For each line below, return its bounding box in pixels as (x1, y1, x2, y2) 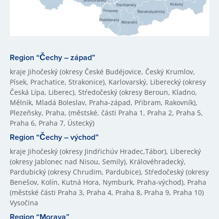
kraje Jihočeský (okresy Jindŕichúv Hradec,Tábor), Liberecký (10, 146, 201, 156)
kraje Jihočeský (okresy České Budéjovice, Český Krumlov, (10, 66, 195, 76)
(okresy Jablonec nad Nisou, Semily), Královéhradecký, (10, 156, 186, 166)
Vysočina (10, 197, 38, 207)
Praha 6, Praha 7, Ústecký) (10, 118, 94, 128)
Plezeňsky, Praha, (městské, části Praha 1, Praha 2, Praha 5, (10, 108, 203, 117)
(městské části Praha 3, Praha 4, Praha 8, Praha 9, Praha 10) (10, 187, 204, 197)
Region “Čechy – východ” (10, 131, 99, 143)
